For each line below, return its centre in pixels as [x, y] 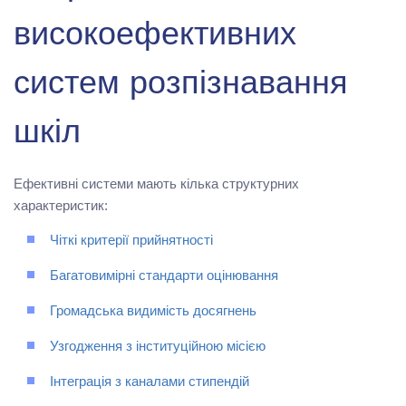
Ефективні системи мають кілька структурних [156, 183]
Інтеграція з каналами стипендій [150, 382]
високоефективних [155, 37]
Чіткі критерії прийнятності [131, 241]
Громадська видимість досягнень [153, 312]
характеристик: [61, 205]
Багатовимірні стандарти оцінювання [164, 276]
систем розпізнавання [181, 86]
